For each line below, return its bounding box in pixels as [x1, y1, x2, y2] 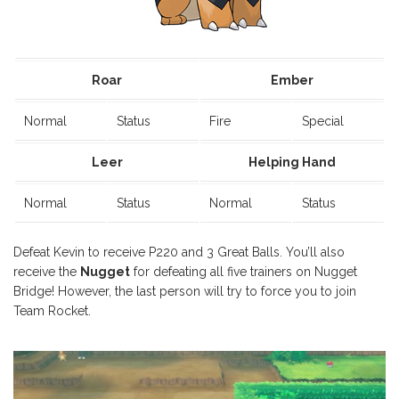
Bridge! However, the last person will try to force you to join [13, 284, 356, 299]
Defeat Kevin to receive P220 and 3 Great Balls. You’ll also [13, 245, 345, 260]
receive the [13, 265, 80, 280]
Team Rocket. [13, 304, 91, 319]
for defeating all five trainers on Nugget [130, 265, 357, 280]
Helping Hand [248, 155, 336, 170]
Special [302, 114, 344, 129]
